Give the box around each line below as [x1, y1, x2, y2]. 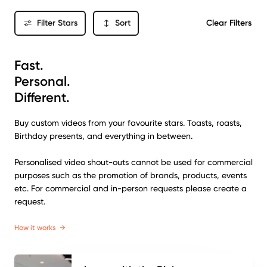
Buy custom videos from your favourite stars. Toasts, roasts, [14, 117, 242, 128]
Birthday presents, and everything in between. [14, 131, 193, 141]
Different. [14, 89, 70, 105]
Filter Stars [36, 18, 77, 29]
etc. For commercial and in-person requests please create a [14, 183, 247, 193]
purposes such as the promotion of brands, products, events [14, 170, 247, 180]
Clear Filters [206, 18, 252, 29]
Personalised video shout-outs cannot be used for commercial [14, 157, 253, 167]
